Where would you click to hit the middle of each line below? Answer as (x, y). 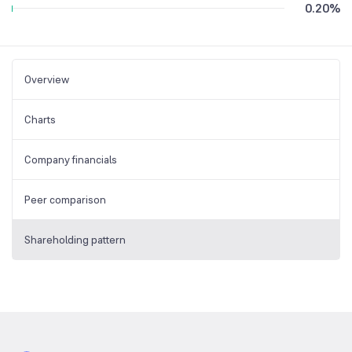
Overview (47, 79)
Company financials (71, 159)
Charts (40, 119)
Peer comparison (65, 199)
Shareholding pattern (75, 239)
